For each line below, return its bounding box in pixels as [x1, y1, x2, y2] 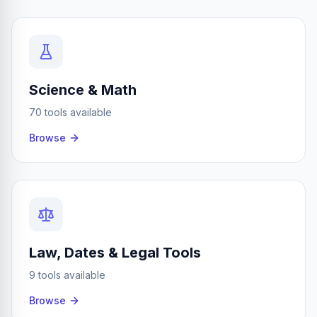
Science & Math [29, 81, 137, 98]
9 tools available [29, 269, 105, 281]
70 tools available [29, 106, 112, 118]
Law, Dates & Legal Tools [29, 244, 201, 261]
